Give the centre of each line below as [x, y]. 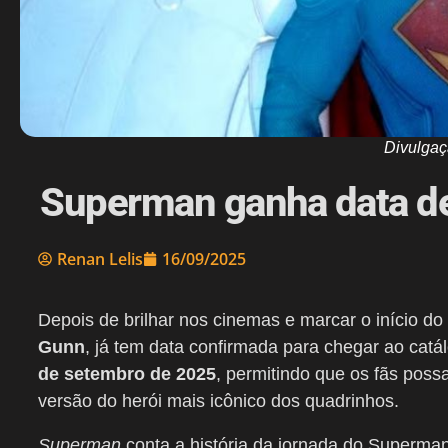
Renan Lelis [100, 259]
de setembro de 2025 [127, 374]
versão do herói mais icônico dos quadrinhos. [218, 401]
